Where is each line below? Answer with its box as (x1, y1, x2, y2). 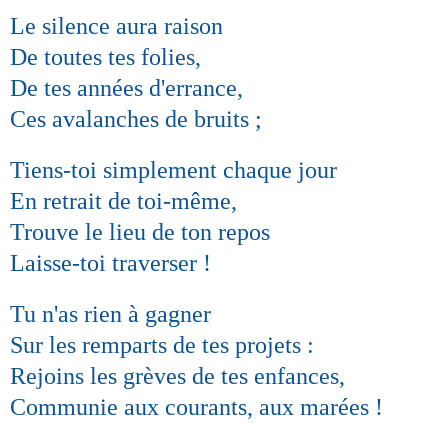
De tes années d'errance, (10, 74, 243, 101)
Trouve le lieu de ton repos (10, 218, 270, 245)
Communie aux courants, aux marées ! (10, 393, 383, 420)
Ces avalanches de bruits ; (10, 105, 262, 132)
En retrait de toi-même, (10, 187, 237, 214)
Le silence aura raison (10, 12, 223, 39)
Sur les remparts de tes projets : (10, 331, 314, 358)
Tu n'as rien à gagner (10, 300, 211, 327)
